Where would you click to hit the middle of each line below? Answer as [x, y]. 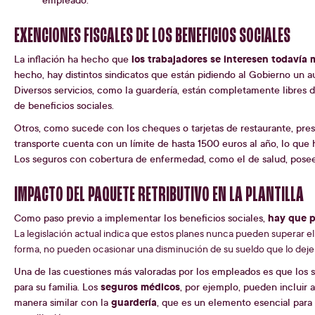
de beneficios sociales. [64, 105]
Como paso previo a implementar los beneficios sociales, [141, 218]
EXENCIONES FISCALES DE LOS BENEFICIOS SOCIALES [152, 37]
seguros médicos [140, 287]
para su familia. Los [57, 287]
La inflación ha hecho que [73, 59]
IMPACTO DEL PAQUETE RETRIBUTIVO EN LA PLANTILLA [159, 196]
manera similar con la [63, 302]
